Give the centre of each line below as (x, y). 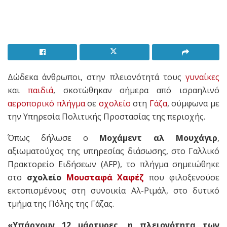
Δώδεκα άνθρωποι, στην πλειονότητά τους (97, 77)
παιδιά (40, 90)
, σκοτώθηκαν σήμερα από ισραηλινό (136, 90)
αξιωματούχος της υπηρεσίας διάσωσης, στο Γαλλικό (113, 151)
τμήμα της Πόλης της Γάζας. (61, 204)
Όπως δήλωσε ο (54, 138)
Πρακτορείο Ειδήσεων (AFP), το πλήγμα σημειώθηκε (113, 164)
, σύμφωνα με (193, 104)
